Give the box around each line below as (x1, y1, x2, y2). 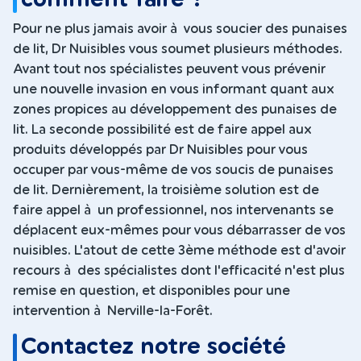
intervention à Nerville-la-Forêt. (13, 305, 213, 318)
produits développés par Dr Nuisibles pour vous (13, 143, 308, 157)
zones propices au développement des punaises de (13, 103, 337, 117)
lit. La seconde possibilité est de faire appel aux (13, 123, 312, 137)
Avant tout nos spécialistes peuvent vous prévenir (13, 63, 326, 77)
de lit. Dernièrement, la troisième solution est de (13, 184, 319, 197)
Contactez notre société (21, 336, 287, 359)
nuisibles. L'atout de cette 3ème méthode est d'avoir (13, 244, 346, 258)
